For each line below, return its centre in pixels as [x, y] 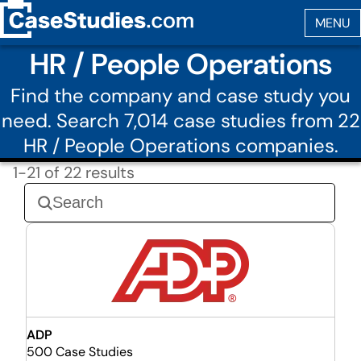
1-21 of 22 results [74, 172]
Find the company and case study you [180, 95]
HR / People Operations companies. [180, 145]
